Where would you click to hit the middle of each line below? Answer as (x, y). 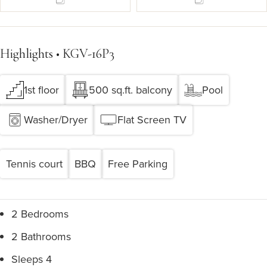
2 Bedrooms (40, 214)
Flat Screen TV (152, 119)
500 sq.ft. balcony (131, 90)
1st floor (41, 90)
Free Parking (138, 164)
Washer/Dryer (56, 119)
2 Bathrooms (41, 236)
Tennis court (34, 164)
